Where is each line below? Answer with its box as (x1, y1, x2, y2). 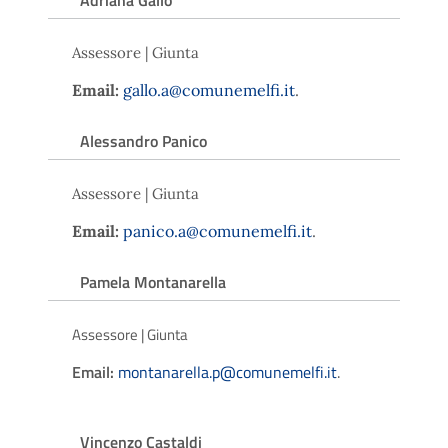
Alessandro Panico (80, 128, 207, 153)
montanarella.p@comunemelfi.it (118, 359, 337, 384)
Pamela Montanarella (80, 269, 226, 294)
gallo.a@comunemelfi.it (123, 79, 295, 100)
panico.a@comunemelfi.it (123, 220, 312, 241)
